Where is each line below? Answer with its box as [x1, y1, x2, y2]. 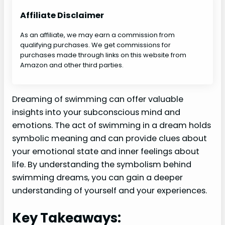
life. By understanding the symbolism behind [12, 158, 191, 170]
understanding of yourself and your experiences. [12, 184, 207, 196]
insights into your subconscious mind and [12, 106, 180, 118]
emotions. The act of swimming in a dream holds [12, 119, 211, 131]
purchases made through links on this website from [20, 50, 186, 60]
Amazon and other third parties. [20, 60, 124, 70]
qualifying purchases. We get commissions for [20, 40, 171, 50]
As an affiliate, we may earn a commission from [20, 30, 175, 40]
